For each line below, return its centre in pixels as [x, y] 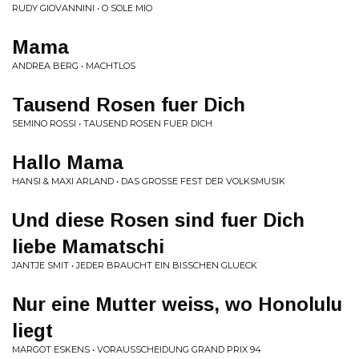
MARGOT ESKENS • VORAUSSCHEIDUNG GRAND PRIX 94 [137, 349]
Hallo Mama [68, 162]
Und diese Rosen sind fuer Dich [158, 220]
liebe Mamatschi [88, 246]
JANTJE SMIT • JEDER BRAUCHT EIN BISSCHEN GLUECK [135, 265]
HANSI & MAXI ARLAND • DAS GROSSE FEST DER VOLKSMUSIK [149, 181]
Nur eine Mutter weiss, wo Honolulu [177, 304]
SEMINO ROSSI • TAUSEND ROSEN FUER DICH [112, 123]
